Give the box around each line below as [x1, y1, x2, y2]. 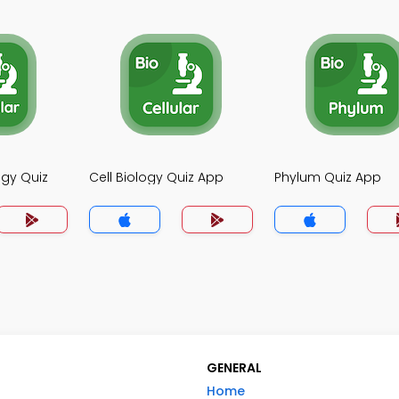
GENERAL [207, 359, 262, 378]
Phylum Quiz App [274, 168, 381, 186]
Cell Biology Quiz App [89, 168, 224, 186]
